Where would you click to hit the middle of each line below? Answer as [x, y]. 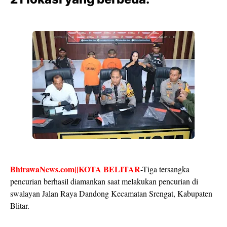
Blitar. [21, 205]
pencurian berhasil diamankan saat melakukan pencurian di [104, 181]
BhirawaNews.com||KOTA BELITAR [75, 169]
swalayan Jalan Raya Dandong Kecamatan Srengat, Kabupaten [111, 193]
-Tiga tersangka [165, 169]
